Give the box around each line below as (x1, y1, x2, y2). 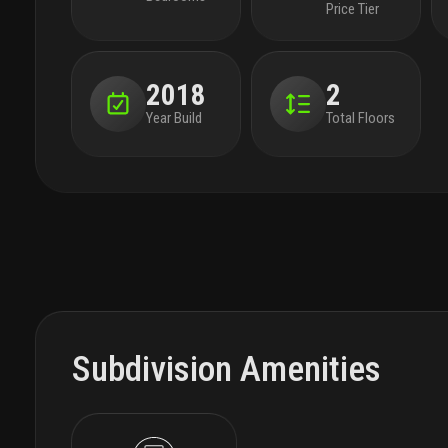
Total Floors (326, 109, 395, 128)
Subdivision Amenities (72, 347, 381, 390)
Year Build (146, 109, 202, 128)
